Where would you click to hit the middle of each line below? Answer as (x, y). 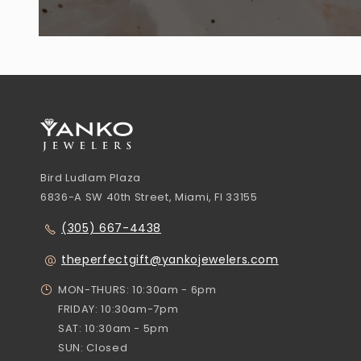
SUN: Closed (93, 348)
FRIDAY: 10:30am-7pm (120, 309)
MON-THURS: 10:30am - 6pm (137, 290)
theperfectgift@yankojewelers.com (170, 260)
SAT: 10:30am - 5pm (114, 329)
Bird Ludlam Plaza (91, 178)
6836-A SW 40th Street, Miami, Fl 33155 (149, 197)
